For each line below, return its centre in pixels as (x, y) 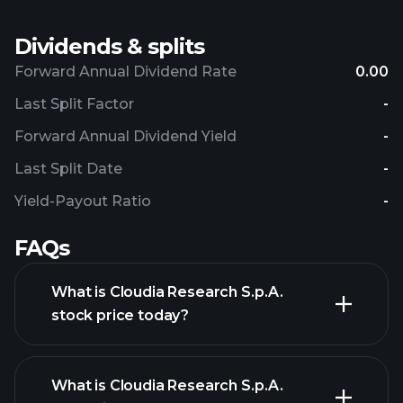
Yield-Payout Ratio (83, 201)
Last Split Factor (74, 104)
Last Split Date (68, 169)
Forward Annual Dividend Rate (125, 72)
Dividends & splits (109, 46)
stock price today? (121, 315)
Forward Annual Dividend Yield (125, 136)
